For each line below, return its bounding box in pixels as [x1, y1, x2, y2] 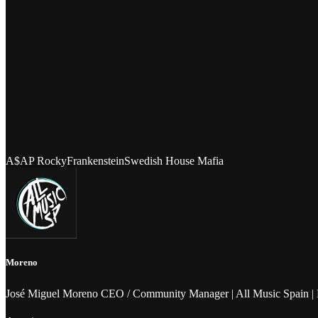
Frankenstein [67, 154, 124, 167]
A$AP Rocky [6, 154, 67, 167]
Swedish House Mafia [124, 154, 224, 167]
